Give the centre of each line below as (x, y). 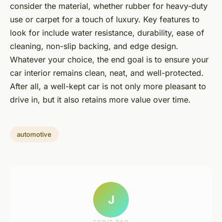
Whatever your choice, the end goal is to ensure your (109, 59)
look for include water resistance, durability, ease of (107, 32)
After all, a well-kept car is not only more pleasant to (108, 86)
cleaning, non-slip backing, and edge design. (94, 46)
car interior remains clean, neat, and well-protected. (107, 73)
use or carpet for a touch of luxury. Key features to (105, 19)
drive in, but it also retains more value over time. (100, 99)
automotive (34, 134)
